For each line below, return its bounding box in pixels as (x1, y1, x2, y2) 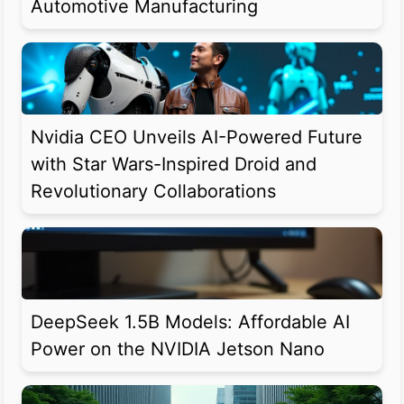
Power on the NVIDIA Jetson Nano (31, 338, 325, 361)
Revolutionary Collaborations (31, 180, 276, 203)
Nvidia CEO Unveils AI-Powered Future (31, 126, 363, 149)
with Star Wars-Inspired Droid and (31, 153, 317, 176)
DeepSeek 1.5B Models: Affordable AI (31, 311, 350, 334)
